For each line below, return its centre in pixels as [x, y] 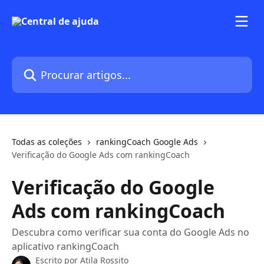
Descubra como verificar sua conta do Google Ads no [131, 232]
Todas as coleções [47, 142]
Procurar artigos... [52, 63]
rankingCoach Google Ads [147, 142]
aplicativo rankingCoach [65, 246]
